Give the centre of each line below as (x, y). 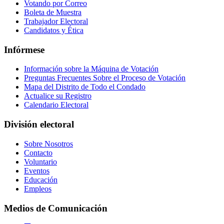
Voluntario (40, 161)
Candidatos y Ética (54, 30)
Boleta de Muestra (53, 12)
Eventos (37, 170)
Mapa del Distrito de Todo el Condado (85, 87)
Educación (41, 179)
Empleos (38, 188)
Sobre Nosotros (48, 143)
